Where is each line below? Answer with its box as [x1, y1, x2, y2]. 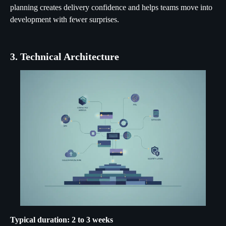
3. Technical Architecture [10, 51, 119, 63]
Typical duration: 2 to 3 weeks [10, 215, 113, 224]
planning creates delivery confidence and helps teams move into [10, 3, 212, 12]
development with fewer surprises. [10, 15, 119, 24]
